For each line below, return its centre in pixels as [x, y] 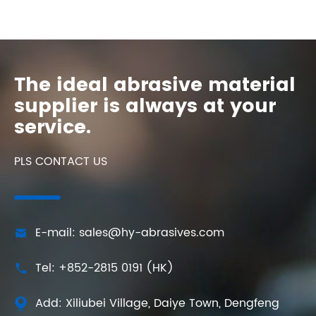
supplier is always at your [145, 107]
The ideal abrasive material [155, 86]
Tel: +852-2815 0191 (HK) [104, 268]
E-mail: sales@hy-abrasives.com [130, 233]
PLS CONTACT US [61, 162]
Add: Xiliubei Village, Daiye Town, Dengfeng [157, 304]
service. [53, 128]
